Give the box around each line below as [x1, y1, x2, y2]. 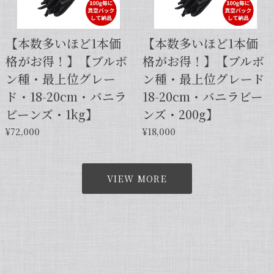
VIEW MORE [107, 172, 167, 185]
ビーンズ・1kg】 [5, 105, 98, 123]
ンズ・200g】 [142, 105, 218, 123]
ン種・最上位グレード [142, 69, 265, 87]
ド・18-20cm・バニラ [5, 87, 127, 105]
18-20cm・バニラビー [142, 87, 263, 105]
